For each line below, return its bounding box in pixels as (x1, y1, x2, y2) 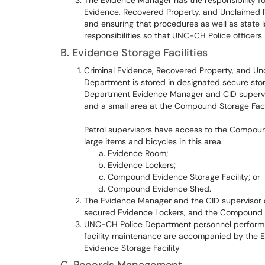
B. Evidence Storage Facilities (60, 46, 208, 60)
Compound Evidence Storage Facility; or (108, 172, 260, 182)
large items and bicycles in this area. (84, 136, 223, 147)
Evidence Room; (108, 148, 168, 159)
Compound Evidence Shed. (108, 183, 211, 194)
